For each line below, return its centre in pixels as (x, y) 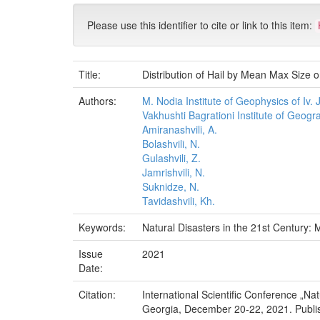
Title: (91, 74)
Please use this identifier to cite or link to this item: (201, 25)
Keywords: (104, 227)
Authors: (99, 101)
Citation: (99, 294)
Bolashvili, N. (171, 144)
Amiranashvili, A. (180, 129)
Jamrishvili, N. (174, 172)
